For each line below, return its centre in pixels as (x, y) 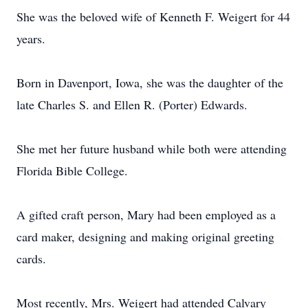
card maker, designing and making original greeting (145, 236)
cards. (31, 258)
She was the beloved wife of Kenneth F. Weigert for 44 (153, 16)
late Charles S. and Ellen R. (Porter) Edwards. (132, 104)
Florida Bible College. (72, 170)
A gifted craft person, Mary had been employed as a (146, 214)
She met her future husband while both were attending (152, 148)
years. (31, 38)
